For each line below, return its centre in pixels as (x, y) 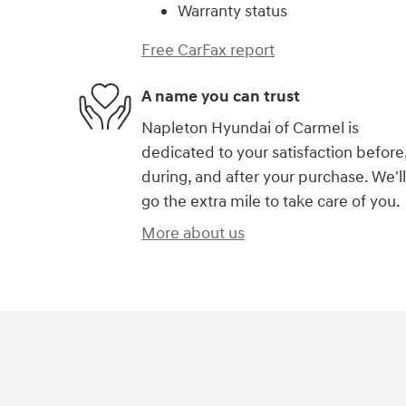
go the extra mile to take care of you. (271, 202)
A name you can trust (221, 96)
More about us (193, 234)
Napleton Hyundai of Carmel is (250, 129)
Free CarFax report (208, 51)
